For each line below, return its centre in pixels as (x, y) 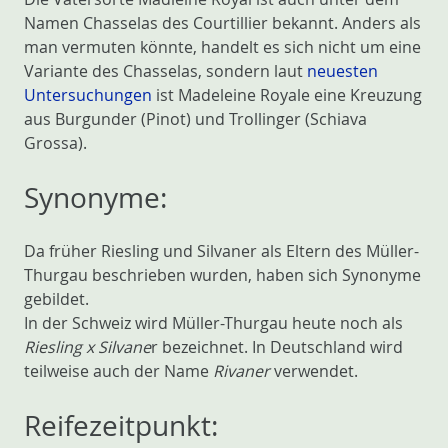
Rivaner (241, 371)
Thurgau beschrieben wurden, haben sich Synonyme (222, 275)
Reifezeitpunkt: (121, 425)
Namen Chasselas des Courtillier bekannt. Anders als (222, 23)
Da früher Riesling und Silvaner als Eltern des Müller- (221, 251)
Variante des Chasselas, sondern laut (165, 71)
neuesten (342, 71)
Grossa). (55, 143)
